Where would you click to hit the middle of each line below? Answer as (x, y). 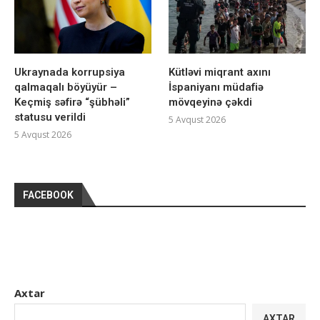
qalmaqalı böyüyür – (66, 87)
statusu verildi (50, 117)
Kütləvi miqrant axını (220, 72)
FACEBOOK (48, 195)
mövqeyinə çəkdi (211, 102)
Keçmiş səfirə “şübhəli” (72, 102)
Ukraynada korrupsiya (70, 72)
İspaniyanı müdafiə (216, 87)
